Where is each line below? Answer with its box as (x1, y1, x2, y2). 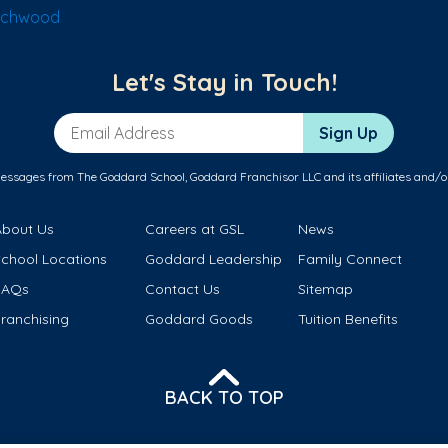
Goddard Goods (145, 309, 254, 328)
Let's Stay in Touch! (111, 66, 337, 97)
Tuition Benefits (297, 309, 398, 328)
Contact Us (145, 279, 221, 298)
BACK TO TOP (164, 386, 284, 410)
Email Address (53, 112, 161, 133)
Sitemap (297, 279, 353, 298)
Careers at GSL (145, 219, 245, 238)
